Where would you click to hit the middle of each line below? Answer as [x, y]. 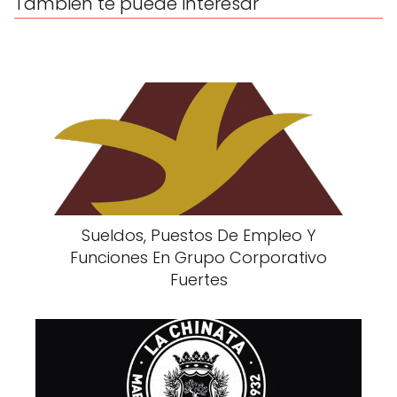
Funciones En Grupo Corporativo [198, 257]
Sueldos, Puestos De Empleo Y [198, 235]
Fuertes [198, 279]
